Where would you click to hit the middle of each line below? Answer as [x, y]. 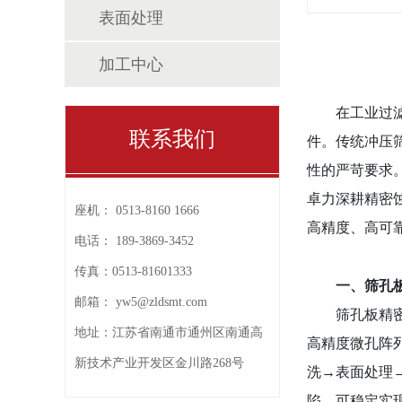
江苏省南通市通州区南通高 [188, 332]
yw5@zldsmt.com [162, 302]
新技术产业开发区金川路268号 [159, 363]
